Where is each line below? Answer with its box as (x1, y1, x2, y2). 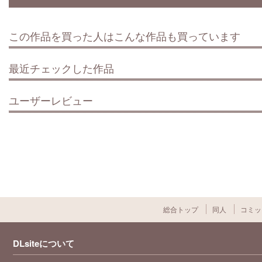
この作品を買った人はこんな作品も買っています (9, 27, 240, 43)
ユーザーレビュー (9, 92, 93, 108)
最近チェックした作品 (9, 60, 114, 75)
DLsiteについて (13, 236, 74, 250)
